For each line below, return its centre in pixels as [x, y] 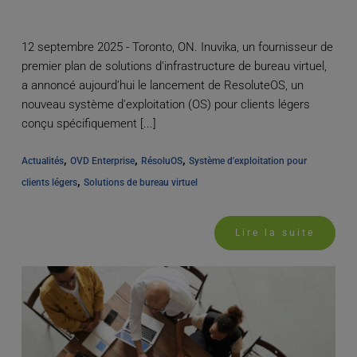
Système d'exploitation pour [247, 161]
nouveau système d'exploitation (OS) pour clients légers [165, 105]
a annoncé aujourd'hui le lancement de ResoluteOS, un [162, 86]
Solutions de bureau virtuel [140, 183]
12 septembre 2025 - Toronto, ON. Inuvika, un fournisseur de [111, 47]
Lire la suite [275, 233]
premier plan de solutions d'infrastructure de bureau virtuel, [174, 67]
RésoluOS [161, 161]
